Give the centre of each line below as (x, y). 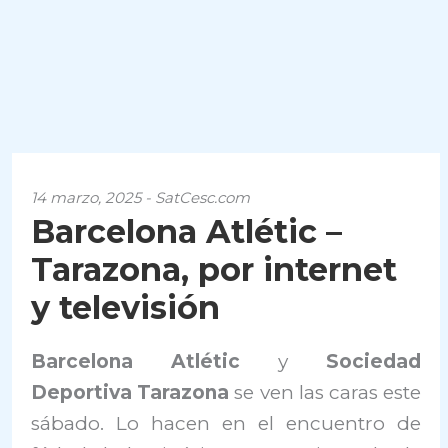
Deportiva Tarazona (130, 392)
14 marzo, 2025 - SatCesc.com (141, 197)
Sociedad (354, 361)
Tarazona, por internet (214, 269)
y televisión (126, 307)
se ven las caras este (325, 392)
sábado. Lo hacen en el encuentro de (226, 423)
